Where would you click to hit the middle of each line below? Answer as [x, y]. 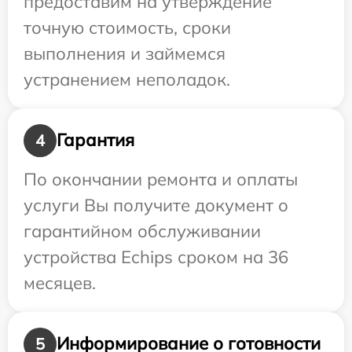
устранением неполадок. [127, 79]
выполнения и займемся [125, 53]
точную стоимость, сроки [127, 27]
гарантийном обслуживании [142, 231]
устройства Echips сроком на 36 [156, 257]
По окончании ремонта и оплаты [161, 179]
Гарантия [95, 140]
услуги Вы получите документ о [156, 205]
